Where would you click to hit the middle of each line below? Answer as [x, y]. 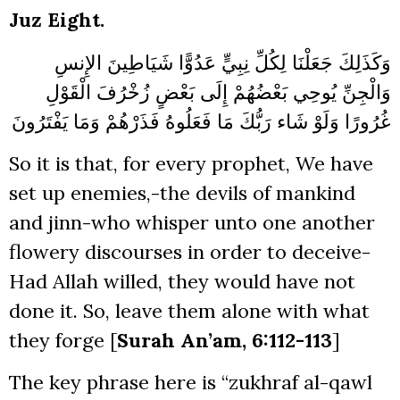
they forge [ [63, 340]
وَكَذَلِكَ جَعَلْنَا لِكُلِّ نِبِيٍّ [306, 62]
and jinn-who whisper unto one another [192, 222]
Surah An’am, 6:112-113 [225, 340]
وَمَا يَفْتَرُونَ [56, 121]
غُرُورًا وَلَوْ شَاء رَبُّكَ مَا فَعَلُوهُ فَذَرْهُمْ [248, 121]
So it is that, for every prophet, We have [191, 163]
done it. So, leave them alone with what [189, 310]
